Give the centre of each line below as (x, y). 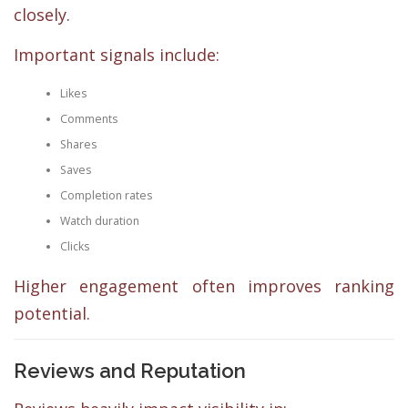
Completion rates (106, 195)
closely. (42, 15)
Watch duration (99, 220)
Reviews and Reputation (130, 371)
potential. (52, 314)
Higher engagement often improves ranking (204, 286)
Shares (78, 144)
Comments (88, 118)
